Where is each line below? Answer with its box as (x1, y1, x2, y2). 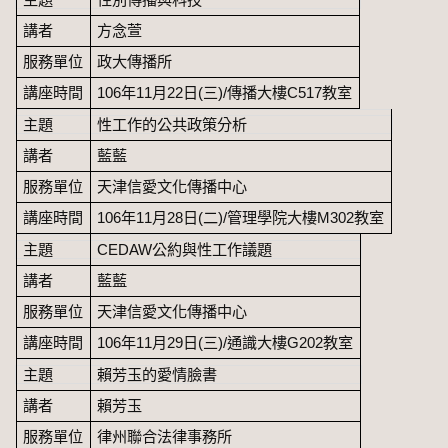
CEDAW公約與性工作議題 (97, 240, 273, 258)
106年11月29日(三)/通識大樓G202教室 (97, 333, 354, 351)
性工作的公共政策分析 (97, 115, 248, 133)
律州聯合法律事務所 (97, 427, 233, 445)
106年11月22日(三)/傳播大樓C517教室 (97, 83, 353, 101)
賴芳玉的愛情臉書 (97, 365, 218, 383)
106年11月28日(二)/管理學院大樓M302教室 (97, 208, 385, 226)
